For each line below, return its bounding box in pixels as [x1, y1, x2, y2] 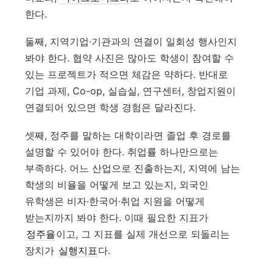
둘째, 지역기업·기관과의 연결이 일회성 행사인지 [25, 35, 238, 48]
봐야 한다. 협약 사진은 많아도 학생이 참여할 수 [25, 52, 235, 65]
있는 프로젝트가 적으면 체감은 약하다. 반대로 [25, 68, 229, 81]
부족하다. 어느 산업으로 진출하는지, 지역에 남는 [25, 161, 241, 174]
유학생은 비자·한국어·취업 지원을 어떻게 [25, 194, 205, 207]
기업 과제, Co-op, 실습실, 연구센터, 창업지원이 [25, 85, 236, 97]
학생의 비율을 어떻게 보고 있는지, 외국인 [25, 178, 209, 191]
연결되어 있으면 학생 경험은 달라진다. [25, 101, 196, 114]
